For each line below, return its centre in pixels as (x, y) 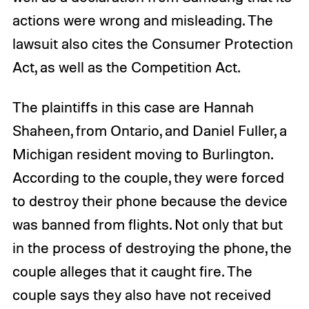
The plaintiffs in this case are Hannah (133, 107)
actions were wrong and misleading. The (142, 20)
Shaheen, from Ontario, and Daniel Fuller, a (149, 130)
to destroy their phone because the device (150, 200)
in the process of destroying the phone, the (152, 247)
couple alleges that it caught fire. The (132, 271)
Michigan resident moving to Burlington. (142, 153)
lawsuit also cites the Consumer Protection (152, 44)
